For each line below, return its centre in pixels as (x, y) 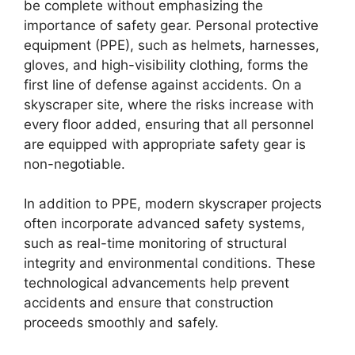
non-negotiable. (74, 164)
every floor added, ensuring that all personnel (169, 124)
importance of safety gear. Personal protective (171, 25)
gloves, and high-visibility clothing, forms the (166, 65)
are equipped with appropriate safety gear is (165, 144)
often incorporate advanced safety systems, (164, 223)
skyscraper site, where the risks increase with (169, 104)
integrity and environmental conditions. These (170, 263)
